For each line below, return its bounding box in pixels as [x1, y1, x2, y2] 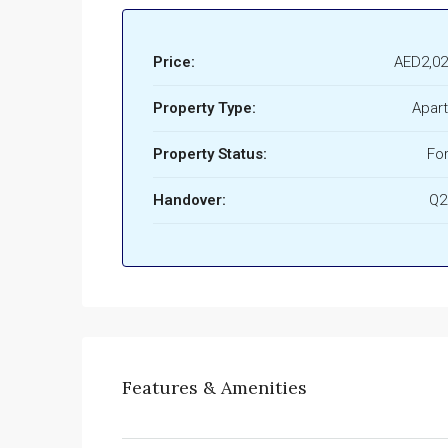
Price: [153, 53, 195, 72]
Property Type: [153, 99, 256, 118]
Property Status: [153, 145, 267, 164]
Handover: [153, 191, 226, 210]
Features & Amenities [122, 376, 307, 400]
